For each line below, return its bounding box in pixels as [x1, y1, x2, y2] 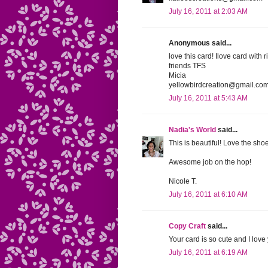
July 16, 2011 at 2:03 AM [169, 7, 248, 16]
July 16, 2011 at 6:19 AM [169, 248, 248, 257]
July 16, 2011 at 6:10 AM [169, 190, 248, 199]
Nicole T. [169, 177, 197, 186]
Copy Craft [169, 222, 206, 231]
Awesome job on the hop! [169, 158, 251, 167]
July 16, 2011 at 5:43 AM [169, 94, 248, 103]
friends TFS [169, 62, 206, 71]
